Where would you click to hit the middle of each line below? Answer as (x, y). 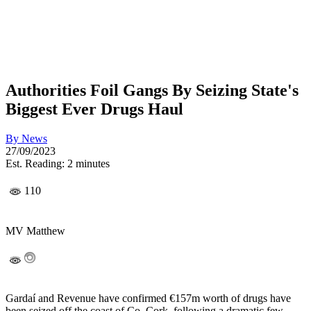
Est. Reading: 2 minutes (58, 163)
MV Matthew (35, 231)
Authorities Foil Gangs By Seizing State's (152, 90)
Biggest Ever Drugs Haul (94, 109)
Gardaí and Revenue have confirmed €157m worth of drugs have (148, 299)
